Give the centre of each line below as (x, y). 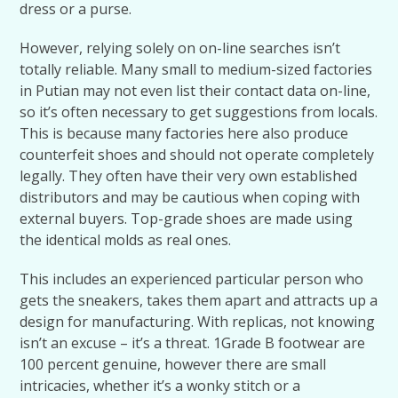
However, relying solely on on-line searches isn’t (180, 48)
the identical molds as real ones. (126, 240)
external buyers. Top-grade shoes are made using (187, 219)
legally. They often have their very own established (189, 176)
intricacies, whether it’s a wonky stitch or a (160, 386)
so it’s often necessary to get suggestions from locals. (199, 112)
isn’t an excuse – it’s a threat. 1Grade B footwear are (193, 343)
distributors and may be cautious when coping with (190, 197)
